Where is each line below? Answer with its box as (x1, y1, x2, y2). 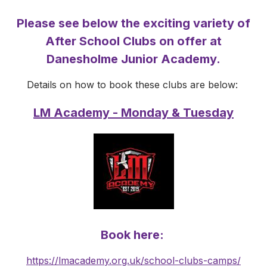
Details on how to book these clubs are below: (26, 78, 241, 91)
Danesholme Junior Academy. (46, 51, 221, 66)
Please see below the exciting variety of (17, 15, 250, 30)
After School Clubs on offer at (45, 33, 222, 48)
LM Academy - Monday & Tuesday (33, 105, 234, 120)
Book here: (100, 227, 167, 242)
